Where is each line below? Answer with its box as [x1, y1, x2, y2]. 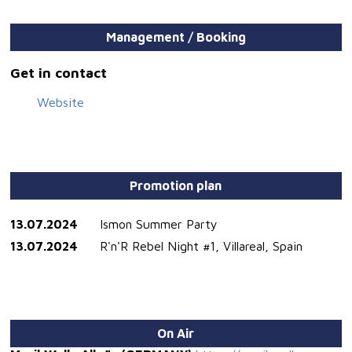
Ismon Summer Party [100, 217, 218, 232]
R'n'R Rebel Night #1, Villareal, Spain [100, 239, 303, 254]
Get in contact [10, 64, 108, 82]
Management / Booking [105, 29, 246, 44]
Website [36, 94, 84, 109]
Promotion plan [130, 178, 222, 192]
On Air [157, 326, 195, 341]
